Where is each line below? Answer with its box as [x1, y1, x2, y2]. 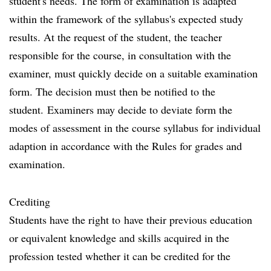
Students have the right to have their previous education [9, 212, 252, 227]
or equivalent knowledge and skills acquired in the [9, 230, 229, 245]
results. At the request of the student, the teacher [9, 30, 222, 44]
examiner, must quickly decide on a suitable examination [9, 66, 258, 80]
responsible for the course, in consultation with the [9, 48, 231, 62]
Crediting [9, 194, 50, 209]
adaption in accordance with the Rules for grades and [9, 139, 242, 153]
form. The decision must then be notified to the [9, 84, 215, 99]
